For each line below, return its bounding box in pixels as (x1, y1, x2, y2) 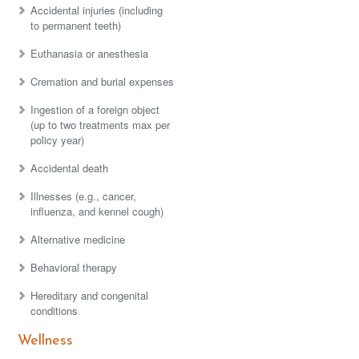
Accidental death (30, 160, 109, 175)
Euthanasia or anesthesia (30, 46, 149, 61)
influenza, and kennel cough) (30, 204, 164, 219)
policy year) (30, 132, 85, 147)
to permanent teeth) (30, 18, 122, 33)
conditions (30, 303, 79, 318)
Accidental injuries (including (30, 2, 163, 18)
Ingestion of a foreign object (30, 102, 160, 117)
